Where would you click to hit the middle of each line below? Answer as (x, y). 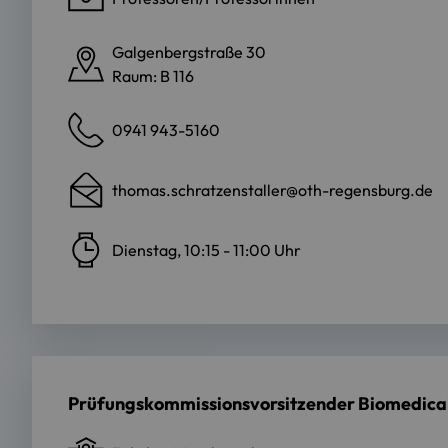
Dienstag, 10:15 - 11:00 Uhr (206, 250)
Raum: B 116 (153, 76)
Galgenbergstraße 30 (189, 52)
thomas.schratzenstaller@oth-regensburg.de (272, 190)
